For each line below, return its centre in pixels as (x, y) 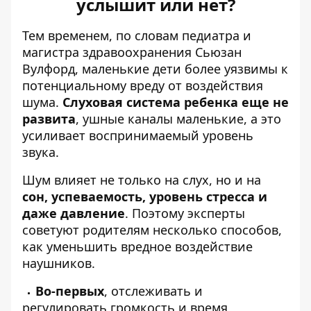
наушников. (59, 263)
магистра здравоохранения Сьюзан (132, 52)
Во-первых (70, 291)
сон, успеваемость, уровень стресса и (145, 196)
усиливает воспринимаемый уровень (138, 135)
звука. (41, 152)
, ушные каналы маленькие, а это (180, 118)
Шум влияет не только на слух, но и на (142, 179)
